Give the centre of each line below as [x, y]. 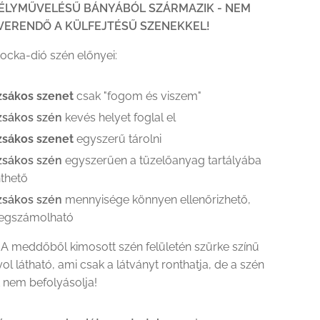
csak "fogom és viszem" [139, 96]
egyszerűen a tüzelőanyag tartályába [164, 160]
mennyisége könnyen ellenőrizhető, [157, 200]
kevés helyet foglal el [121, 117]
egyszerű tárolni [119, 139]
